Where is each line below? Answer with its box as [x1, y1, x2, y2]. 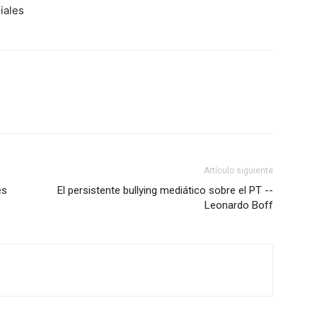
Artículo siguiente [204, 166, 273, 175]
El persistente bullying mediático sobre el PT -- [57, 184, 273, 197]
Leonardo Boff [204, 199, 273, 212]
